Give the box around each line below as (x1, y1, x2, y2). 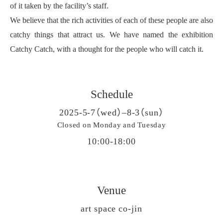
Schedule (90, 85, 133, 102)
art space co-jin (81, 201, 142, 215)
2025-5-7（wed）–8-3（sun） (59, 105, 164, 119)
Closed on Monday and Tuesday (57, 119, 166, 130)
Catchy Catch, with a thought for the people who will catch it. (10, 42, 204, 55)
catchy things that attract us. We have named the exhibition (10, 28, 213, 40)
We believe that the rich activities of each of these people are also (10, 13, 213, 26)
